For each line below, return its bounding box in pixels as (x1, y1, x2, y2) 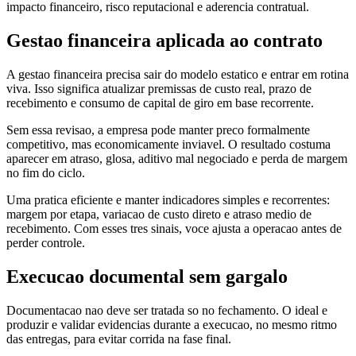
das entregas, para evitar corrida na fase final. (6, 331, 231, 346)
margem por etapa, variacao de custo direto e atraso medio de (6, 207, 311, 222)
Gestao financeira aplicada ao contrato (6, 30, 323, 52)
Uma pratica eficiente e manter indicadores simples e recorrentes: (6, 193, 330, 207)
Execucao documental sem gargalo (6, 265, 288, 287)
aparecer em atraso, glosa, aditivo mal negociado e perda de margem (6, 152, 347, 166)
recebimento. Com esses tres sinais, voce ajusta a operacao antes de (6, 222, 342, 236)
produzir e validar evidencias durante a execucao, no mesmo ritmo (6, 317, 337, 331)
